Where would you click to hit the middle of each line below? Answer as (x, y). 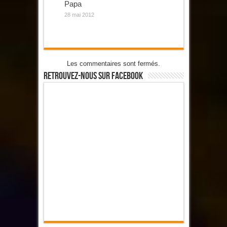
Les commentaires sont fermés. (113, 63)
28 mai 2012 (79, 14)
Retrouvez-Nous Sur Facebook (93, 76)
